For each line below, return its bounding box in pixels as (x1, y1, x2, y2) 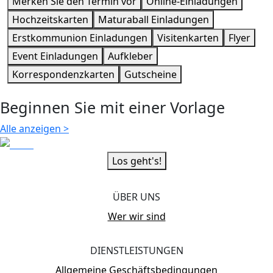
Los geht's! (112, 154, 161, 168)
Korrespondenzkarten (12, 68, 115, 82)
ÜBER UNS (113, 190, 160, 204)
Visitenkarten (157, 31, 219, 45)
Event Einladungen (12, 49, 98, 63)
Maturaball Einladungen (98, 13, 209, 27)
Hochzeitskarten (12, 13, 88, 27)
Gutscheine (124, 68, 177, 82)
